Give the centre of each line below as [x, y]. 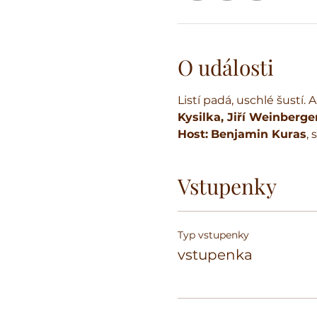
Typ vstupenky [213, 235]
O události [225, 67]
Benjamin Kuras [258, 134]
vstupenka [215, 255]
